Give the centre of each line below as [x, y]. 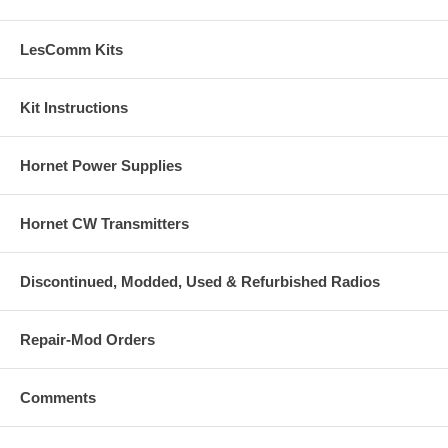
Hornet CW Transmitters [104, 224]
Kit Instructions [74, 108]
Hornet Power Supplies [101, 166]
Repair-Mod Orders [87, 340]
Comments [58, 398]
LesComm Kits [71, 50]
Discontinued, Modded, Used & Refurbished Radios [200, 282]
